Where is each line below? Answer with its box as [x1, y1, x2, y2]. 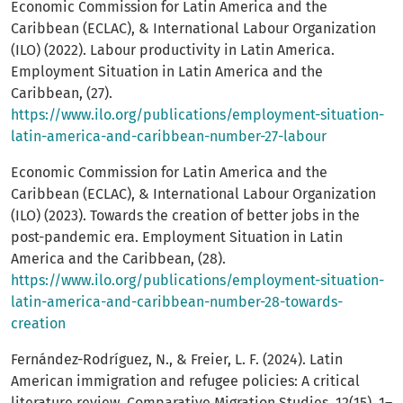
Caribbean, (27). [11, 85, 112, 103]
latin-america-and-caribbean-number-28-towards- [11, 293, 343, 311]
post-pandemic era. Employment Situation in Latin [11, 228, 343, 246]
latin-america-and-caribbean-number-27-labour [11, 128, 327, 146]
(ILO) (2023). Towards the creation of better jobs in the [11, 207, 360, 225]
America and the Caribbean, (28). [11, 250, 226, 268]
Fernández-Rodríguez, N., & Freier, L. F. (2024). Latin [11, 351, 343, 369]
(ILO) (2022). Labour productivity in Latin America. [11, 41, 335, 59]
